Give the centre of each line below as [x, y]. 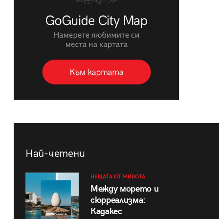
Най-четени [55, 154]
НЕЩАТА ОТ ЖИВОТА [118, 177]
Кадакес [106, 212]
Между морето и [124, 189]
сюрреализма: [118, 200]
